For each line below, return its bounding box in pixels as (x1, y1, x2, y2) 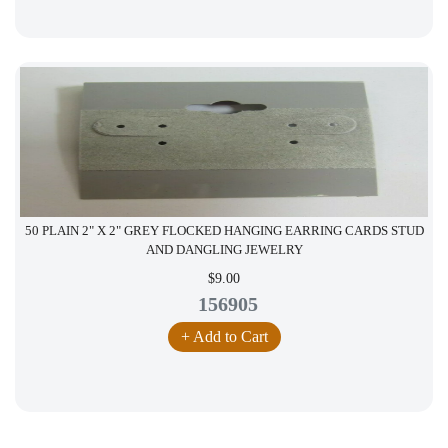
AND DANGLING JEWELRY (145, 242, 303, 257)
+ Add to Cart (180, 327, 268, 345)
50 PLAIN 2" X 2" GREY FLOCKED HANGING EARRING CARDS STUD (24, 223, 424, 238)
